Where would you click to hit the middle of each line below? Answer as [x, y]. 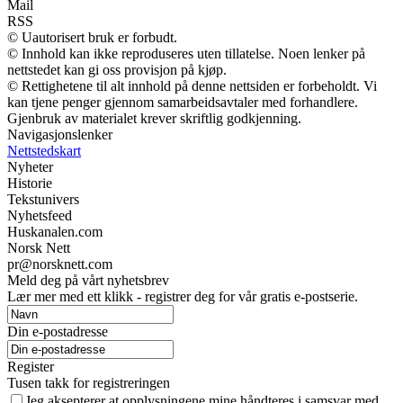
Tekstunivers [43, 200]
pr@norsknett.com [60, 264]
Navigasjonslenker [60, 135]
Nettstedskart [44, 151]
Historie [30, 184]
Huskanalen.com [55, 232]
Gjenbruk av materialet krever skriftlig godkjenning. [154, 119]
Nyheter [30, 167]
